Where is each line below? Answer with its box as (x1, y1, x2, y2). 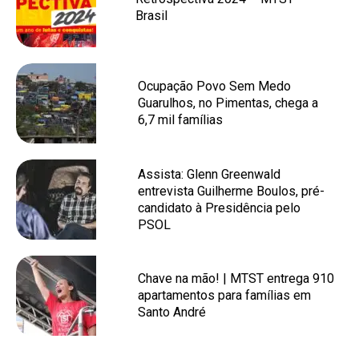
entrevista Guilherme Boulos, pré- (138, 184, 325, 199)
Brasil (135, 8, 167, 23)
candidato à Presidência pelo (138, 200, 301, 216)
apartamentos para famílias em (138, 288, 311, 303)
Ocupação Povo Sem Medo (138, 79, 291, 94)
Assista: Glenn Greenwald (138, 167, 280, 182)
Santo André (138, 305, 206, 320)
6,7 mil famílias (138, 112, 223, 127)
